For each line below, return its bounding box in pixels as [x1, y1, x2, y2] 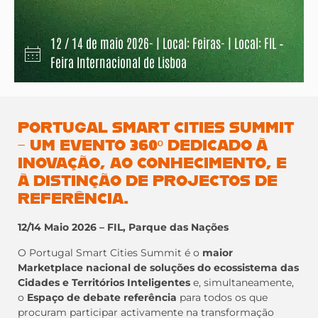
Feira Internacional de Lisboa [50, 53, 187, 71]
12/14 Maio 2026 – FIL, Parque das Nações [18, 221, 229, 234]
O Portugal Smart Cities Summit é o [18, 246, 202, 259]
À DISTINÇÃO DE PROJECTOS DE [18, 175, 278, 190]
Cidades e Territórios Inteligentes [18, 275, 190, 289]
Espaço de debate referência [27, 290, 177, 304]
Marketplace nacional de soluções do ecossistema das [18, 261, 299, 274]
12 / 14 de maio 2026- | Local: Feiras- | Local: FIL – [50, 34, 284, 52]
